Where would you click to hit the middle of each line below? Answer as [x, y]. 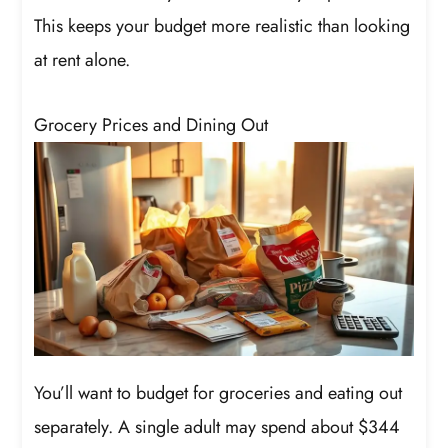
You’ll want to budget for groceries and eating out [218, 392]
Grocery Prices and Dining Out [151, 125]
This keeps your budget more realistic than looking [222, 25]
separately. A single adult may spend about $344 [217, 426]
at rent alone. [82, 59]
